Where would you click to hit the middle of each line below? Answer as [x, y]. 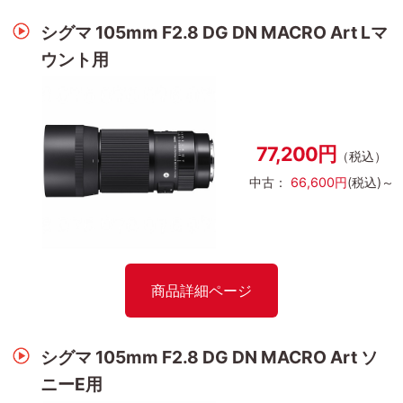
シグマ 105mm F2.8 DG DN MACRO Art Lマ [214, 33]
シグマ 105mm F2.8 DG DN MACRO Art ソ [209, 357]
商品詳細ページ [201, 290]
